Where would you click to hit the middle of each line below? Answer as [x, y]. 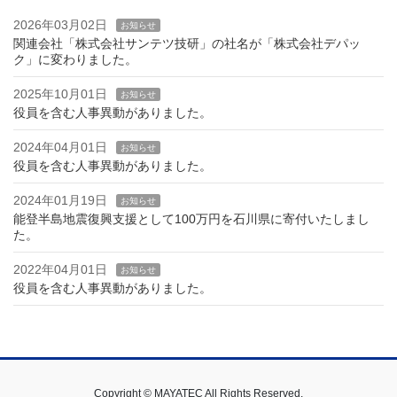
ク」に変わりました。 [75, 59]
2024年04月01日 [60, 147]
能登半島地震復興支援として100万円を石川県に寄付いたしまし [191, 218]
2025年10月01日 [60, 93]
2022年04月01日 [60, 269]
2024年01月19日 [60, 200]
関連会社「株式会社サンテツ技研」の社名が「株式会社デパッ [187, 43]
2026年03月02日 [60, 24]
